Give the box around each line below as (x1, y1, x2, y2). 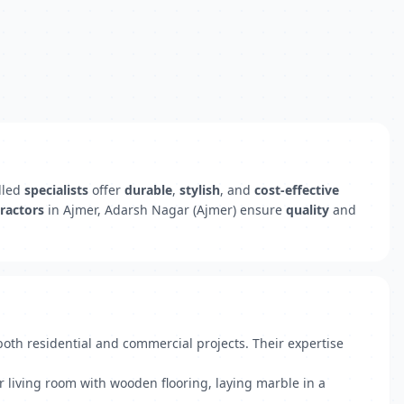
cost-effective (254, 181, 339, 198)
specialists (24, 181, 88, 198)
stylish (179, 181, 220, 198)
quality (286, 201, 329, 218)
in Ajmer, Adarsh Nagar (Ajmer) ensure (44, 201, 286, 218)
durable (124, 181, 172, 198)
